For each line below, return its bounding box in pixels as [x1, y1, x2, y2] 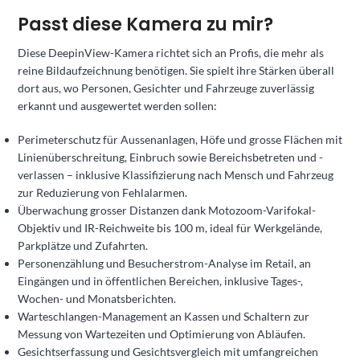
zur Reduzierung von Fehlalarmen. [18, 185, 187, 199]
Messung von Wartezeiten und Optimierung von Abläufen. [18, 326, 305, 341]
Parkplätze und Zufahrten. [18, 238, 148, 252]
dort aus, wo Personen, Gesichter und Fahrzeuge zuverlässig [18, 80, 314, 95]
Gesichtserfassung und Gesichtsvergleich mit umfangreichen [18, 344, 318, 358]
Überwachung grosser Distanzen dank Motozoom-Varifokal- [18, 202, 316, 217]
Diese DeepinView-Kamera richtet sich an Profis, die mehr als [18, 45, 324, 59]
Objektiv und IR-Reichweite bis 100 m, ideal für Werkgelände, [18, 220, 322, 235]
